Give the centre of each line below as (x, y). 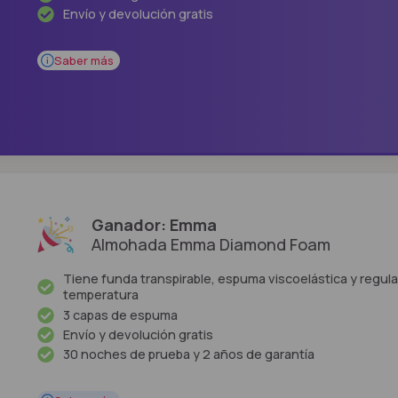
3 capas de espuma (120, 314)
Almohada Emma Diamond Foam (211, 245)
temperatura (100, 295)
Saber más (84, 60)
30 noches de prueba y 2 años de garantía (188, 354)
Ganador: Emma (155, 225)
